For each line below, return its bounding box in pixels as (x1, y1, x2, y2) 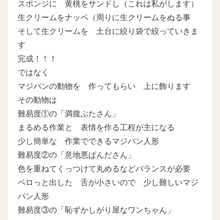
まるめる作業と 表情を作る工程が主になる (18, 123, 175, 132)
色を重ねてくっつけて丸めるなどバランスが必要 (18, 164, 191, 173)
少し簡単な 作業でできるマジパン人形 (18, 137, 159, 145)
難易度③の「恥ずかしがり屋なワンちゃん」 (18, 205, 175, 214)
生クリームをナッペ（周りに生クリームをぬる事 (18, 13, 191, 22)
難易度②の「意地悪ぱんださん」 (18, 150, 136, 159)
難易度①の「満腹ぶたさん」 (18, 109, 120, 118)
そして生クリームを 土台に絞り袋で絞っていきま (18, 27, 198, 35)
